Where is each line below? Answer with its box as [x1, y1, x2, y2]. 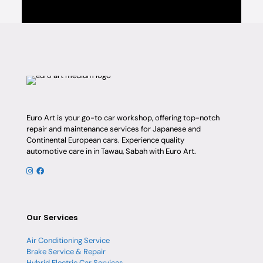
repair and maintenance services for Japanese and [26, 124, 201, 134]
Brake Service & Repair [26, 247, 106, 257]
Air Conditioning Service [26, 235, 110, 246]
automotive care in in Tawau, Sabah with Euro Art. [26, 146, 196, 157]
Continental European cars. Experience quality [26, 135, 184, 146]
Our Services [26, 212, 77, 224]
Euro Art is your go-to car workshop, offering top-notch [26, 113, 220, 123]
